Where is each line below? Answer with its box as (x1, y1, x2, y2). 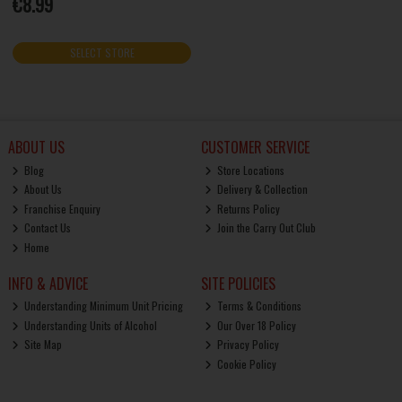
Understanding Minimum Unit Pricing (22, 298, 184, 314)
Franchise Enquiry (22, 200, 101, 216)
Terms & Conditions (214, 298, 302, 314)
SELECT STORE (69, 44, 135, 60)
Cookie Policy (214, 355, 277, 371)
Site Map (22, 336, 63, 353)
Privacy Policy (214, 336, 280, 353)
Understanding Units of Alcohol (22, 317, 158, 333)
